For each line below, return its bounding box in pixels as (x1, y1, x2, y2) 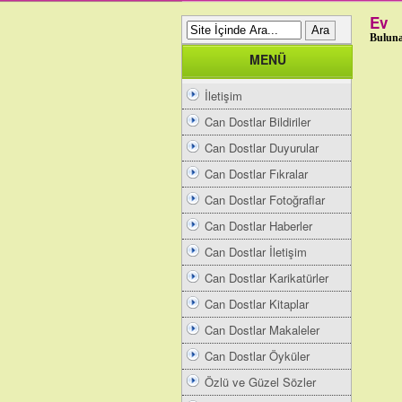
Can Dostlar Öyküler (205, 347, 310, 364)
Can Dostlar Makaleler (205, 321, 319, 338)
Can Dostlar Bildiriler (205, 113, 310, 130)
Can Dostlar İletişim (205, 243, 307, 260)
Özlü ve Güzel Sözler (205, 373, 316, 390)
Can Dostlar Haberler (205, 217, 312, 234)
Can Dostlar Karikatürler (205, 269, 328, 286)
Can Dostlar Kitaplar (205, 295, 309, 312)
